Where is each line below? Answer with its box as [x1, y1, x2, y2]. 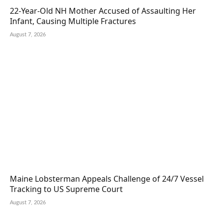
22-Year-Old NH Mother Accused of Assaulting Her [10, 5, 196, 16]
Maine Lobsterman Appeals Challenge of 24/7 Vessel [10, 173, 204, 184]
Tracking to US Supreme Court [10, 184, 123, 194]
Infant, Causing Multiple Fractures [10, 15, 136, 27]
